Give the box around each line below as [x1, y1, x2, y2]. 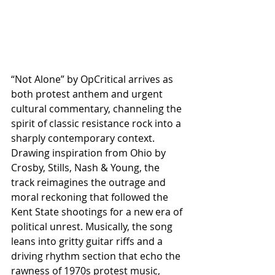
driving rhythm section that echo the [11, 249, 183, 263]
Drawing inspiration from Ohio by [11, 145, 168, 160]
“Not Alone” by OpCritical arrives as [11, 72, 176, 86]
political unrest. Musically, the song [11, 219, 175, 233]
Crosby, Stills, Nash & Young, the [11, 160, 162, 174]
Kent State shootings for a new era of [11, 204, 185, 219]
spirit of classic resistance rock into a [11, 116, 184, 130]
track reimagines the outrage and [11, 175, 168, 189]
